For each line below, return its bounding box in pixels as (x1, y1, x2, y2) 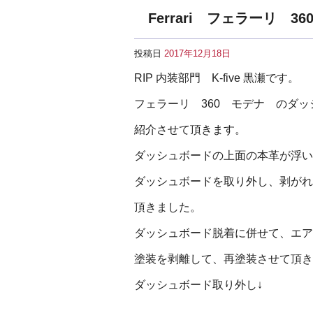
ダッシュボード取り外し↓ (134, 279, 263, 291)
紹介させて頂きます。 (134, 124, 246, 136)
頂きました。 (134, 201, 201, 213)
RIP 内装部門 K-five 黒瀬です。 (134, 72, 299, 84)
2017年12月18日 (164, 48, 231, 59)
